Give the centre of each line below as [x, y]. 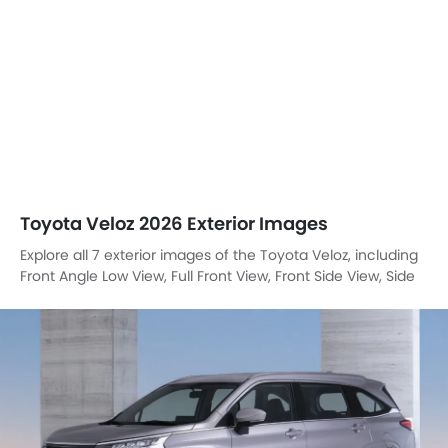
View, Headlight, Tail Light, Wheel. [132, 296]
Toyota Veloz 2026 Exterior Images [174, 223]
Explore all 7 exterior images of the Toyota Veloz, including [219, 254]
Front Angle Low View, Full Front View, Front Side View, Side [217, 275]
